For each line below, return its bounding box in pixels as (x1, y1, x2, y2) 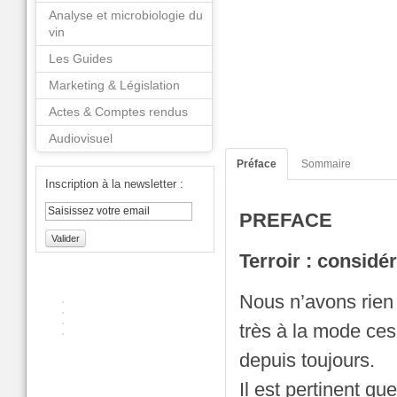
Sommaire (301, 158, 351, 170)
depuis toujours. (239, 350, 375, 372)
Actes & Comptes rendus (49, 105, 188, 119)
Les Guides (49, 51, 113, 66)
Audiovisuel (49, 131, 113, 145)
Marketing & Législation (49, 78, 180, 92)
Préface (237, 158, 276, 170)
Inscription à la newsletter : (45, 177, 183, 191)
